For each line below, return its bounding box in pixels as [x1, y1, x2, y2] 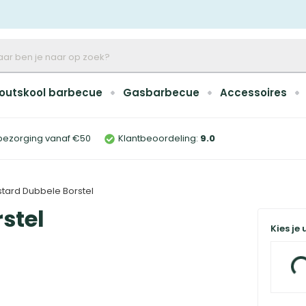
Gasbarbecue [123, 85, 199, 100]
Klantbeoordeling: [118, 132, 198, 145]
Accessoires [220, 85, 287, 100]
